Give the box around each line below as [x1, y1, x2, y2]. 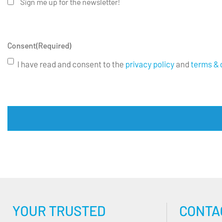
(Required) [36, 41, 72, 51]
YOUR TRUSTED [12, 202, 106, 220]
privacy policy [125, 59, 176, 69]
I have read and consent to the [17, 59, 125, 69]
